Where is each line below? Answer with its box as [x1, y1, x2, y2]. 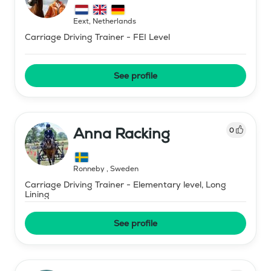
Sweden [110, 163, 139, 174]
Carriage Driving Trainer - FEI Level [25, 31, 170, 42]
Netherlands [93, 16, 136, 26]
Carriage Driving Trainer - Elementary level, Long [25, 178, 226, 190]
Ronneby [73, 163, 106, 174]
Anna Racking [73, 123, 170, 143]
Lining [25, 188, 50, 200]
